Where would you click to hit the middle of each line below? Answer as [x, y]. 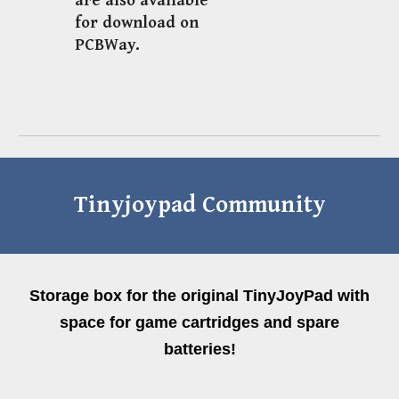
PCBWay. [108, 45]
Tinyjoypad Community [199, 205]
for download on [137, 23]
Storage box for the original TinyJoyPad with [199, 296]
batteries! [199, 349]
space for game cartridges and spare [199, 322]
